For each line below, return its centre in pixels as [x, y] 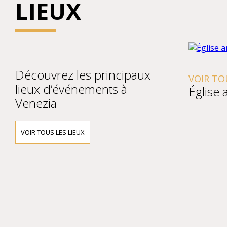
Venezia [36, 103]
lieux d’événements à [71, 89]
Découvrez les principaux [83, 75]
